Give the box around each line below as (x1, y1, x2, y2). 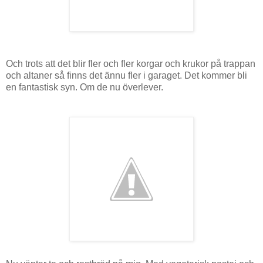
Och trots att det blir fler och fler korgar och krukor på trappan (6, 58, 255, 69)
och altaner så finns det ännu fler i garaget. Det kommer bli (6, 70, 247, 80)
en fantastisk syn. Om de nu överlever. (6, 82, 163, 92)
